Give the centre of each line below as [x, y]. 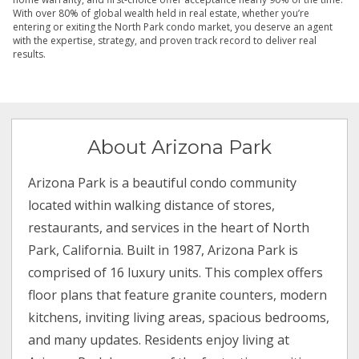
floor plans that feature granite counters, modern [178, 295]
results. [30, 54]
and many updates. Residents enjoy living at [159, 340]
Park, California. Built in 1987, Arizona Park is [163, 250]
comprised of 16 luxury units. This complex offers [176, 273]
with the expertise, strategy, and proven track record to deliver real [165, 41]
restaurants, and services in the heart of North [169, 228]
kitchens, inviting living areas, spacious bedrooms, [179, 318]
